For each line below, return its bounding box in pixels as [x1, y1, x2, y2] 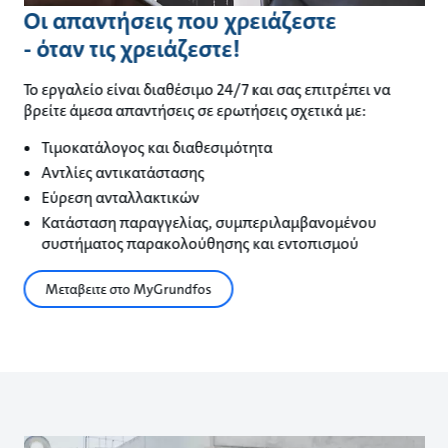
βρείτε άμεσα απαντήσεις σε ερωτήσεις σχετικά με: [23, 99, 367, 121]
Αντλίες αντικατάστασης [41, 161, 205, 183]
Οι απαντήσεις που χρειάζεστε [23, 4, 337, 37]
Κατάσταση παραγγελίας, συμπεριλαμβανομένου [41, 211, 377, 233]
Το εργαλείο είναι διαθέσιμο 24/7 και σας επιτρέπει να [23, 78, 391, 100]
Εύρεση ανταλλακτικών [41, 186, 200, 208]
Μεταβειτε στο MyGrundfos [45, 279, 212, 298]
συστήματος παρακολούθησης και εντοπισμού [41, 232, 359, 254]
